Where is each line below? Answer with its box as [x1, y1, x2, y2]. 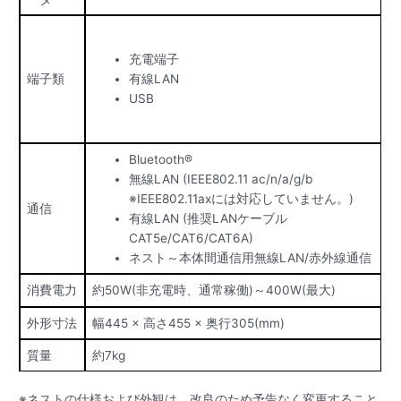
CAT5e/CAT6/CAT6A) [128, 230, 253, 245]
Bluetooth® [128, 151, 192, 166]
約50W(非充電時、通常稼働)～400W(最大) [91, 282, 336, 297]
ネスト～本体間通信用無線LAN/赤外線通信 [128, 250, 371, 265]
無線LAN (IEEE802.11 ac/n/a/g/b [128, 171, 312, 186]
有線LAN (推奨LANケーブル [128, 210, 287, 226]
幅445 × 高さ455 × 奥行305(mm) [91, 315, 285, 330]
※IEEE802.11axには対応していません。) [128, 191, 354, 206]
